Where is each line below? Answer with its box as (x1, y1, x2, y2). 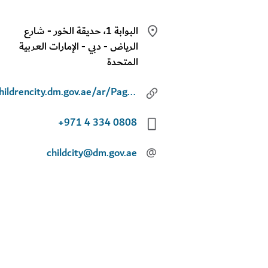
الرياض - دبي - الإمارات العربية (19, 37, 138, 56)
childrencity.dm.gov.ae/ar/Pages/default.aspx (127, 83, 136, 102)
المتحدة (106, 53, 138, 71)
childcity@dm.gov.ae (46, 144, 137, 162)
